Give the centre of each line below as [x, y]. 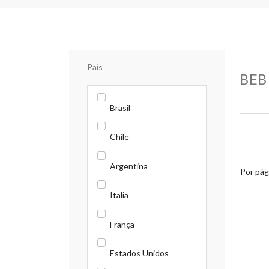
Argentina [129, 166]
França [122, 224]
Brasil [120, 107]
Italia [119, 195]
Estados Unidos [139, 253]
